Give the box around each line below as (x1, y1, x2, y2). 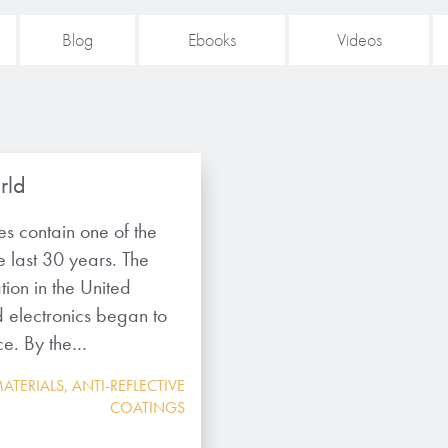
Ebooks (188, 28, 236, 51)
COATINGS (109, 397, 185, 418)
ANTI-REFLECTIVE (71, 375, 185, 396)
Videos (336, 28, 382, 51)
